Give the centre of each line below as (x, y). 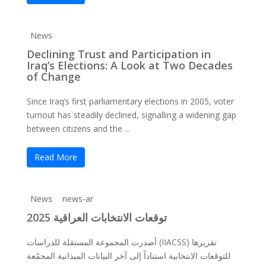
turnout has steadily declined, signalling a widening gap (131, 115)
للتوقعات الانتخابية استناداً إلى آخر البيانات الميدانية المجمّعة (128, 256)
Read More (56, 157)
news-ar (77, 199)
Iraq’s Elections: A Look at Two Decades (129, 65)
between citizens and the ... (78, 129)
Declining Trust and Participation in (118, 54)
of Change (53, 77)
